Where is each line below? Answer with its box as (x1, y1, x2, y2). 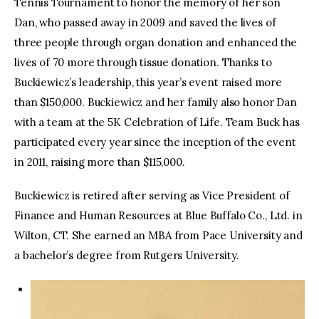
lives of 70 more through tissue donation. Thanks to (14, 55, 272, 69)
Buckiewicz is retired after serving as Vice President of (14, 189, 290, 203)
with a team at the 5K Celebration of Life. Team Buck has (14, 115, 300, 129)
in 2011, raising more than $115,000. (14, 155, 185, 169)
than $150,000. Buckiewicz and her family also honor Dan (14, 95, 297, 109)
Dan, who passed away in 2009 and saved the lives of (14, 15, 276, 29)
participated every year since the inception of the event (14, 135, 296, 149)
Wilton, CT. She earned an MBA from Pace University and (14, 229, 303, 243)
